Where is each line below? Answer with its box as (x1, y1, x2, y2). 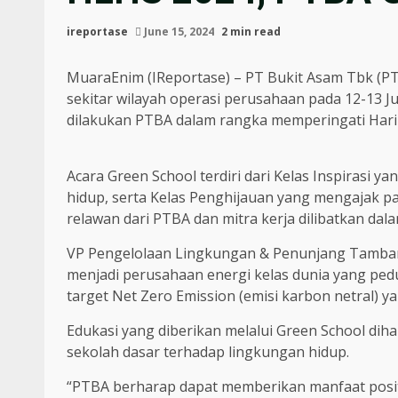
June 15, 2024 (141, 24, 217, 39)
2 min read (221, 24, 281, 39)
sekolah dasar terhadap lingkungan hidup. (67, 342, 349, 362)
